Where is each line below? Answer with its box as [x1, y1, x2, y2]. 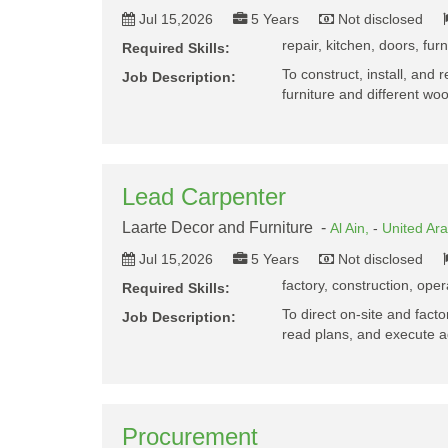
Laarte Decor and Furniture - [122, 219, 330, 236]
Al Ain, [330, 220, 373, 236]
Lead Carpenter [122, 183, 286, 210]
